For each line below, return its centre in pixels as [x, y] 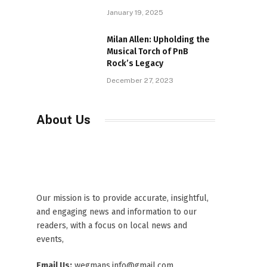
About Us [63, 120]
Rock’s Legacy [135, 63]
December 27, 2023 [140, 80]
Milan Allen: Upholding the [158, 40]
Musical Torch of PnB [148, 52]
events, [50, 239]
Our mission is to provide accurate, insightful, [122, 198]
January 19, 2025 [135, 13]
